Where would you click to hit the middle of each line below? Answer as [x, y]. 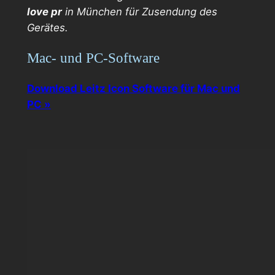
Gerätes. [49, 27]
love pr [44, 11]
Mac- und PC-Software [93, 58]
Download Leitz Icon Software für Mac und [133, 89]
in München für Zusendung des [139, 11]
